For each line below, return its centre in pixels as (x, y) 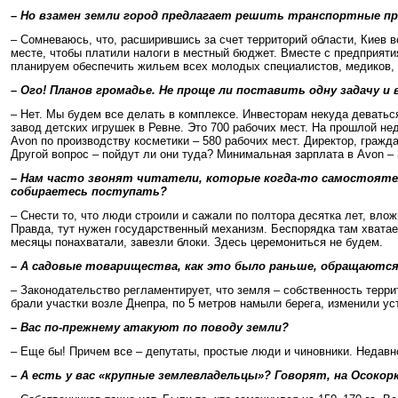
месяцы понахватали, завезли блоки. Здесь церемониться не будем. (197, 242)
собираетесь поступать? (89, 191)
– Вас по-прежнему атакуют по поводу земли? (150, 327)
